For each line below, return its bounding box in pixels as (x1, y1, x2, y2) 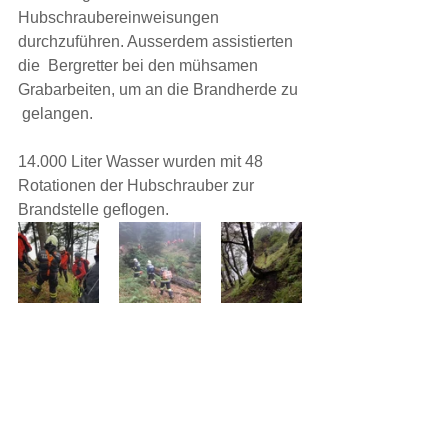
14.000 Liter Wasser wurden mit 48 (18, 153, 267, 170)
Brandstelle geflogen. (18, 201, 169, 218)
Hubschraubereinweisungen (18, 9, 223, 26)
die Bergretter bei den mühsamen (18, 57, 262, 74)
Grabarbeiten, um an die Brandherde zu (18, 81, 302, 98)
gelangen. (18, 105, 93, 122)
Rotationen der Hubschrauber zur (18, 177, 258, 194)
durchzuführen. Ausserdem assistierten (18, 33, 297, 50)
